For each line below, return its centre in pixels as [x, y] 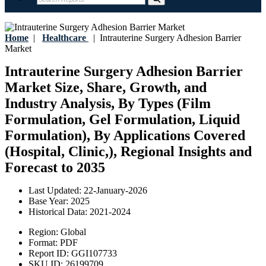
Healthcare [64, 38]
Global [73, 232]
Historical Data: [59, 212]
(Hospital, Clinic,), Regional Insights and [128, 152]
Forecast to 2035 [55, 168]
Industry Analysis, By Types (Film [108, 104]
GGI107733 [94, 254]
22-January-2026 [115, 191]
